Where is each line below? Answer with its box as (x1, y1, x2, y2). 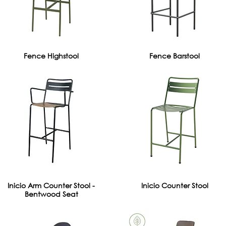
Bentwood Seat (24, 189, 78, 199)
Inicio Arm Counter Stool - (8, 181, 95, 190)
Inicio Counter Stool (141, 181, 208, 190)
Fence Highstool (24, 50, 79, 61)
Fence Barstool (149, 50, 200, 61)
